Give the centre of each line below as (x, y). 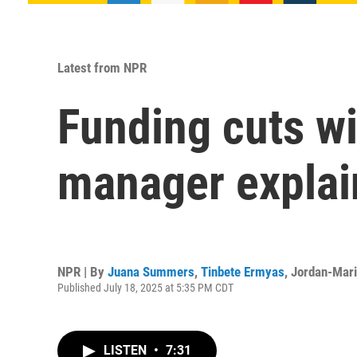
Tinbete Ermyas (243, 271)
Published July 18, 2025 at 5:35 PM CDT (145, 287)
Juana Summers (151, 271)
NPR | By (82, 271)
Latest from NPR (102, 68)
